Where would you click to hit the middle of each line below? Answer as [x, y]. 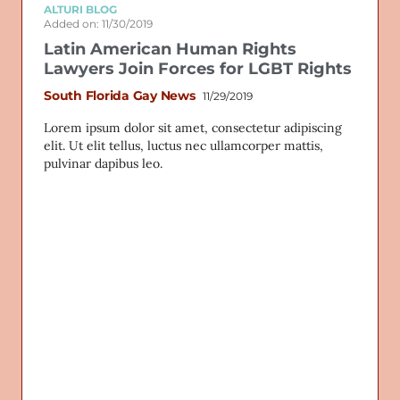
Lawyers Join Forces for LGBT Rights [198, 69]
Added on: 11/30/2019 [98, 24]
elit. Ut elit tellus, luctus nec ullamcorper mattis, [183, 146]
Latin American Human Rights [170, 50]
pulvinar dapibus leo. [103, 164]
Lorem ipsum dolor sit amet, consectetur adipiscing [193, 128]
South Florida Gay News [120, 96]
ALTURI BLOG [80, 9]
